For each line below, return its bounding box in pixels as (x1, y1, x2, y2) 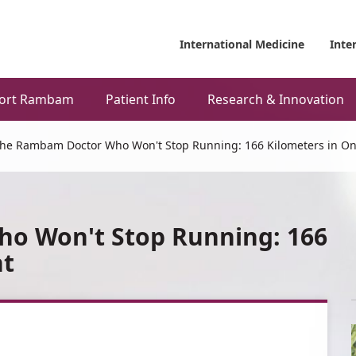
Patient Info (106, 91, 176, 109)
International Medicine (179, 37, 304, 52)
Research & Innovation (207, 91, 344, 109)
